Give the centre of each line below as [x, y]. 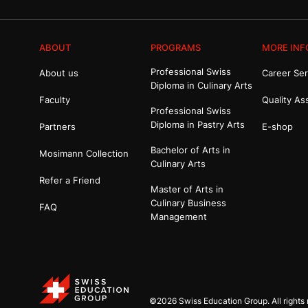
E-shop [277, 126]
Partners [57, 126]
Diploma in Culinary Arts [201, 85]
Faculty [55, 99]
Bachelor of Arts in [190, 150]
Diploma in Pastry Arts [198, 124]
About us [59, 73]
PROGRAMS [176, 47]
